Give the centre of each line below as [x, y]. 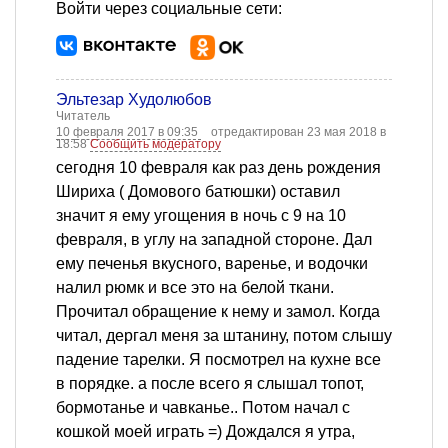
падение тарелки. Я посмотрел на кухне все [218, 360]
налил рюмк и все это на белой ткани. [195, 288]
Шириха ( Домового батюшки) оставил [198, 192]
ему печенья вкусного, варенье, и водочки [212, 264]
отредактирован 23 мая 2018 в [298, 132]
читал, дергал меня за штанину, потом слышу [224, 336]
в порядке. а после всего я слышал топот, [210, 384]
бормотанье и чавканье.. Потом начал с [203, 408]
